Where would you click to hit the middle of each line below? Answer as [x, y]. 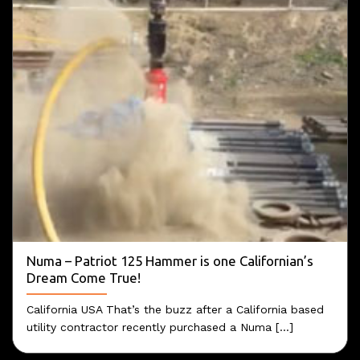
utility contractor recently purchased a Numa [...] [160, 327]
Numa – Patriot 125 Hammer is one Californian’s [170, 261]
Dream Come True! [83, 278]
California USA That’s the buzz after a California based [175, 309]
